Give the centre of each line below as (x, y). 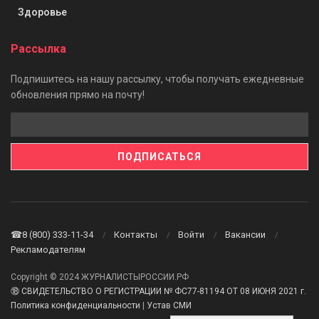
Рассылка (38, 48)
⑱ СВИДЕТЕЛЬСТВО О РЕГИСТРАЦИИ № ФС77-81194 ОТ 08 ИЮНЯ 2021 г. (158, 291)
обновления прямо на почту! (78, 94)
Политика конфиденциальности (75, 305)
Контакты (136, 234)
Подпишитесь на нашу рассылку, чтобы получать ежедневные (157, 79)
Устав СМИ (169, 305)
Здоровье (42, 12)
